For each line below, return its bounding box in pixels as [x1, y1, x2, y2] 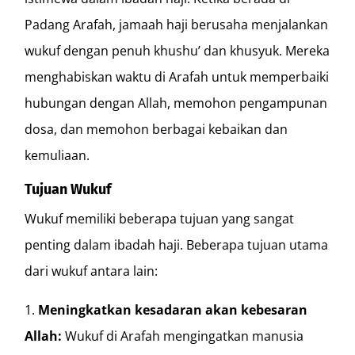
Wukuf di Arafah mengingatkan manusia [62, 326, 304, 345]
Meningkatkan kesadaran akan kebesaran [38, 300, 308, 319]
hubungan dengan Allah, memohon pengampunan [25, 94, 328, 112]
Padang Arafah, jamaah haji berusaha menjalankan [25, 15, 329, 33]
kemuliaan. [25, 146, 90, 164]
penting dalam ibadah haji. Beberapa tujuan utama [25, 235, 329, 254]
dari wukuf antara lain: [25, 261, 158, 280]
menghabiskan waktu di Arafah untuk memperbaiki [25, 67, 330, 86]
